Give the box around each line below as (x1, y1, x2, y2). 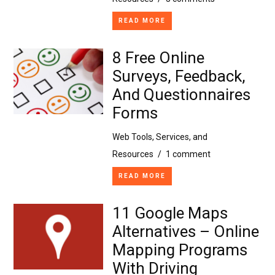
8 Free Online (112, 48, 204, 67)
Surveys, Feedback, (112, 66, 246, 85)
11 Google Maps (112, 203, 228, 222)
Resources (112, 149, 153, 159)
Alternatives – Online (112, 222, 259, 241)
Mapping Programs (112, 240, 247, 259)
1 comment (165, 149, 211, 159)
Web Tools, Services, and (112, 131, 207, 142)
